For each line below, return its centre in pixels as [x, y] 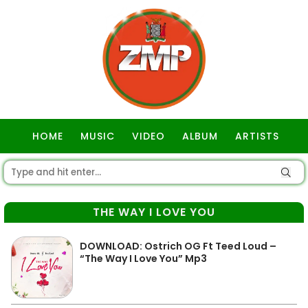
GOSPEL [156, 170]
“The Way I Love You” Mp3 [143, 258]
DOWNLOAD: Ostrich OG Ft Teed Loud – [178, 246]
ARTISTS [257, 136]
